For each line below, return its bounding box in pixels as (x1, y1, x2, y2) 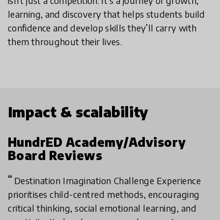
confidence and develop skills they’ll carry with (8, 22, 197, 34)
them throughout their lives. (8, 36, 122, 48)
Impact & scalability (8, 103, 148, 121)
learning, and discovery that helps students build (8, 8, 205, 20)
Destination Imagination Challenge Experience (14, 175, 201, 187)
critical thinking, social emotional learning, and (8, 202, 197, 214)
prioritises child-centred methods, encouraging (8, 189, 200, 200)
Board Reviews (8, 148, 103, 163)
